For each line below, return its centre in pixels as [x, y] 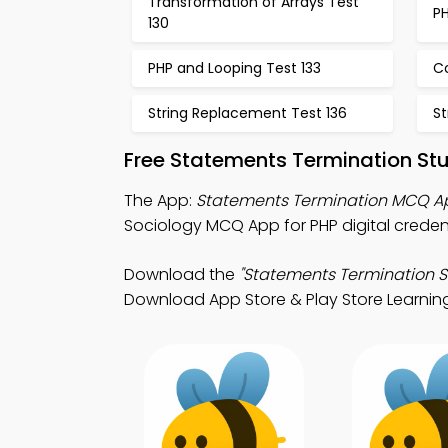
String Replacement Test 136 [247, 113]
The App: [160, 200]
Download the [181, 274]
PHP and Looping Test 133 [234, 68]
